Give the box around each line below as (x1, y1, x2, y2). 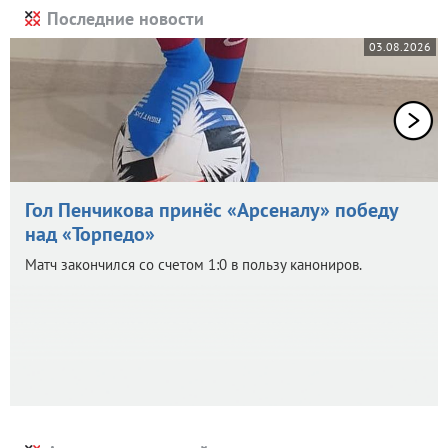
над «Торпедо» (25, 220, 155, 247)
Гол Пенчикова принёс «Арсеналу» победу (25, 196, 398, 223)
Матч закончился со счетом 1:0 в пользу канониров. (25, 254, 362, 274)
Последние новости (47, 6, 204, 30)
